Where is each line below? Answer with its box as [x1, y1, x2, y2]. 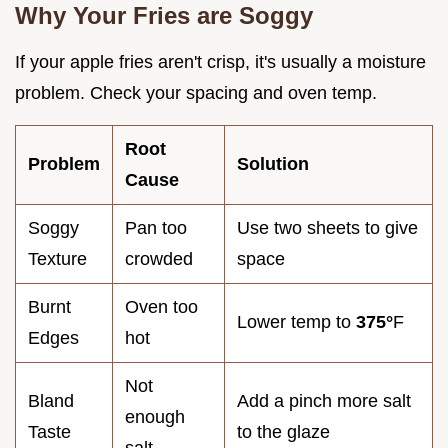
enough [125, 406, 185, 427]
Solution [237, 153, 309, 174]
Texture [28, 248, 87, 269]
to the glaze [237, 421, 330, 442]
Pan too [125, 217, 187, 238]
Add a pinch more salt [237, 390, 411, 411]
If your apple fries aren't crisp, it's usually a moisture [15, 51, 426, 72]
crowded [125, 248, 193, 269]
